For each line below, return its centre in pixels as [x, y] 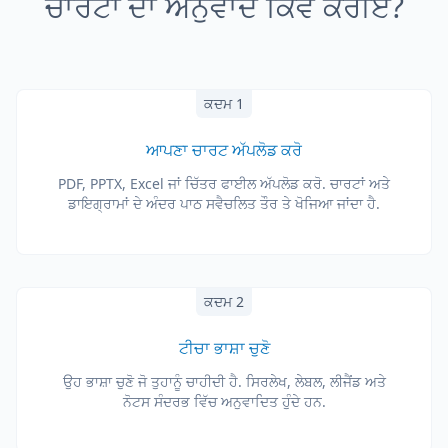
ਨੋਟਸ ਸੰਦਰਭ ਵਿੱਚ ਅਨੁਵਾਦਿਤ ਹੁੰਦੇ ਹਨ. [224, 401]
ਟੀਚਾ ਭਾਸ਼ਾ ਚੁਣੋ [224, 348]
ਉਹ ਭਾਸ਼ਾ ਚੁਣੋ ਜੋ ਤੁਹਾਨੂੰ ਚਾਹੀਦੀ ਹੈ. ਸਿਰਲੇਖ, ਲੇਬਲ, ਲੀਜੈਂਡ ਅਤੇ [224, 381]
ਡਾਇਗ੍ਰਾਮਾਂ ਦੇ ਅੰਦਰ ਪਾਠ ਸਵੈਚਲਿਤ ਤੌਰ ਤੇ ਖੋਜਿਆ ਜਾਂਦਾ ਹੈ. [224, 203]
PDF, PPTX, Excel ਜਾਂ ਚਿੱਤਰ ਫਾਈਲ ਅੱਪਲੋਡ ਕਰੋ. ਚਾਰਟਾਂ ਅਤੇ [224, 183]
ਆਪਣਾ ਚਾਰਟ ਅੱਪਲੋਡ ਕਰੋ [224, 150]
